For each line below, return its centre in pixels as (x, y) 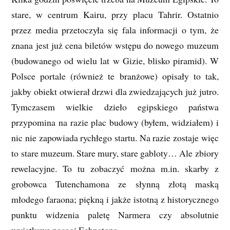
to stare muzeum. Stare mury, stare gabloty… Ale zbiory (115, 153)
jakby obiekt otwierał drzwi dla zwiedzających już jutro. (115, 92)
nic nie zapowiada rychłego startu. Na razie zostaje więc (115, 138)
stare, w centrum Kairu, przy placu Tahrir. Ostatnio (115, 15)
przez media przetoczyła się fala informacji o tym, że (115, 30)
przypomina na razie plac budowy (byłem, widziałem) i (115, 122)
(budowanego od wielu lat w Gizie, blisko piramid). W (115, 61)
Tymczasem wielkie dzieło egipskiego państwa (115, 107)
